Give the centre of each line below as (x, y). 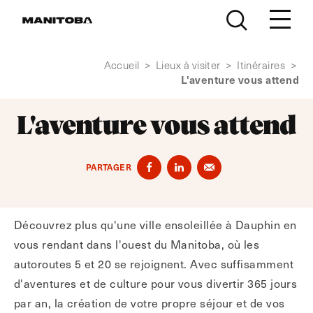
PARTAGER (109, 167)
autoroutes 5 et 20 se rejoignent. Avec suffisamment (154, 263)
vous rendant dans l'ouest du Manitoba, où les (137, 244)
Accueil (123, 65)
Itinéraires (262, 65)
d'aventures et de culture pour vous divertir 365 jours (156, 283)
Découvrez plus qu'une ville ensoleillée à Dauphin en (155, 224)
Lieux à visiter (190, 65)
